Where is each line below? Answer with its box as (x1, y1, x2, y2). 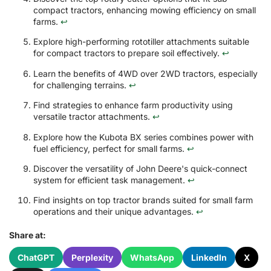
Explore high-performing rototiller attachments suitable (33, 36, 249, 47)
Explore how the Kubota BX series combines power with (33, 131, 253, 142)
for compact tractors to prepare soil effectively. (33, 48, 222, 59)
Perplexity (71, 252, 113, 263)
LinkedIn (191, 252, 227, 263)
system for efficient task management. (33, 174, 188, 185)
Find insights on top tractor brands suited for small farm (33, 195, 253, 206)
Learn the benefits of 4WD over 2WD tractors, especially (33, 68, 258, 79)
